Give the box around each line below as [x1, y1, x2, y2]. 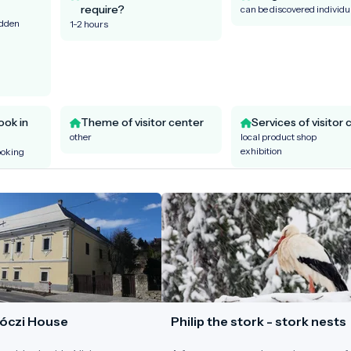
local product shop [240, 130, 317, 143]
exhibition [240, 144, 282, 157]
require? [81, 2, 125, 16]
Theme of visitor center [81, 114, 204, 129]
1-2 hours [70, 17, 108, 30]
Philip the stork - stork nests [171, 313, 346, 329]
